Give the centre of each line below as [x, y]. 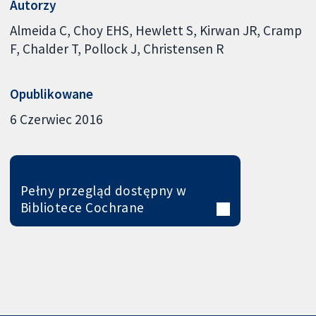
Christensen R [184, 48]
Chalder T [50, 48]
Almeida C [39, 30]
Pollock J [111, 48]
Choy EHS [102, 30]
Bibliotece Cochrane [82, 208]
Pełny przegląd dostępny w [103, 191]
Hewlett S [165, 30]
